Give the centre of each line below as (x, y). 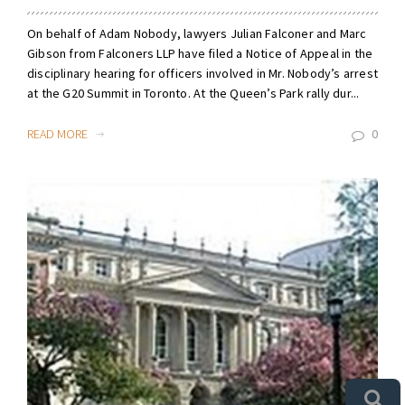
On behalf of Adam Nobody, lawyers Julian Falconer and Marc (197, 34)
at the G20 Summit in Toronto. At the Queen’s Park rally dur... (193, 94)
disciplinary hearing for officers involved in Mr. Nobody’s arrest (203, 74)
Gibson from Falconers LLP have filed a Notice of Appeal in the (200, 54)
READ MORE (59, 134)
